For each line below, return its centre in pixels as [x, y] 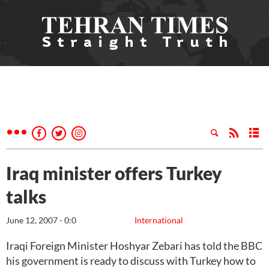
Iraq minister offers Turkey [114, 173]
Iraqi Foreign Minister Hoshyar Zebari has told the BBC [134, 246]
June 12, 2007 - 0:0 [41, 220]
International [159, 220]
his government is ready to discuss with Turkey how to [131, 261]
